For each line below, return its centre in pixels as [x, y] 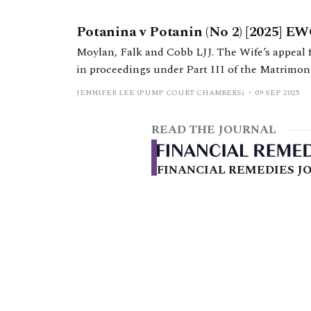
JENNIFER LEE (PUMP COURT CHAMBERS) [160, 93]
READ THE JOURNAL [214, 130]
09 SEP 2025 [277, 93]
